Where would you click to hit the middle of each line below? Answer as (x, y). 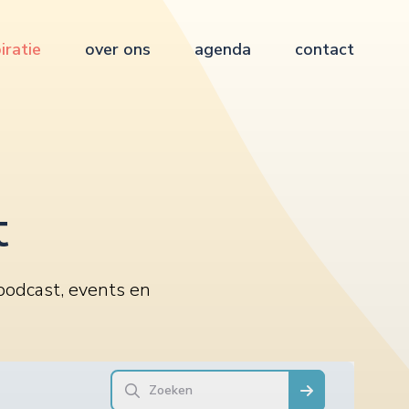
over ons (118, 49)
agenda (223, 49)
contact (325, 49)
